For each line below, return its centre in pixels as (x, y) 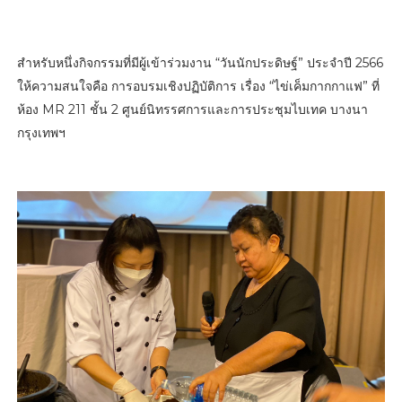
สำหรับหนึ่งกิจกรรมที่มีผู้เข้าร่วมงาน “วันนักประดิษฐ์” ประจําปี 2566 (200, 62)
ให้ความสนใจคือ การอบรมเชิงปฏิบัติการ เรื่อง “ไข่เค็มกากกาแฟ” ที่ (198, 86)
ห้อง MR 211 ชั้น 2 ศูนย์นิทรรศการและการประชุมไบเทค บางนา (192, 109)
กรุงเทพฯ (41, 132)
